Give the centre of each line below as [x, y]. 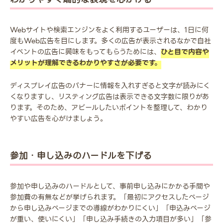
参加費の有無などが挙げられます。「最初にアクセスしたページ [110, 197]
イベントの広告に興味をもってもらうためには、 [85, 52]
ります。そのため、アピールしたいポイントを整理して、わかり [109, 108]
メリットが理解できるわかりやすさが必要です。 [86, 63]
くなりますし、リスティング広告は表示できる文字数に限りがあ [110, 97]
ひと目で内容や [185, 52]
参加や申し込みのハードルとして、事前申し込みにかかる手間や [110, 186]
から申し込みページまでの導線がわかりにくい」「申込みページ [110, 208]
